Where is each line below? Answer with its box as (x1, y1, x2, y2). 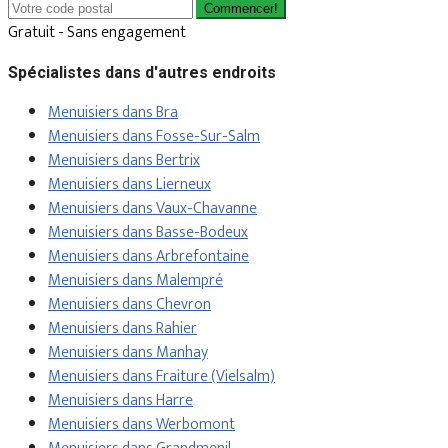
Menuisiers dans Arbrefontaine (48, 243, 249, 271)
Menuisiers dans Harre (48, 387, 193, 415)
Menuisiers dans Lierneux (48, 171, 211, 199)
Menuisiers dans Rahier (48, 315, 197, 343)
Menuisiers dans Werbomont (48, 411, 235, 439)
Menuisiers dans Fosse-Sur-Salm (48, 123, 260, 151)
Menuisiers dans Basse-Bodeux (48, 219, 248, 247)
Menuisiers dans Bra (48, 99, 178, 127)
